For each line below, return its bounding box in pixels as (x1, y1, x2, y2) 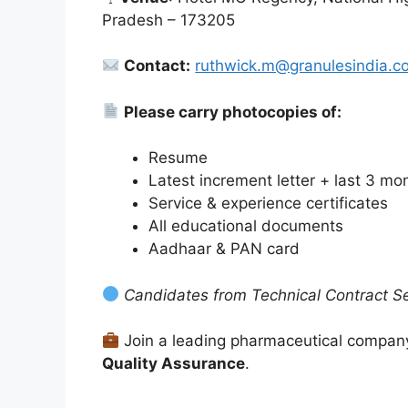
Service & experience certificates (148, 194, 388, 213)
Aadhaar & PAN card (148, 240, 300, 259)
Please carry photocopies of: (124, 102, 342, 121)
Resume (148, 148, 208, 168)
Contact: (124, 56, 191, 76)
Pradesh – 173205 (102, 10, 235, 29)
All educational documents (148, 217, 343, 236)
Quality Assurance (102, 354, 245, 373)
